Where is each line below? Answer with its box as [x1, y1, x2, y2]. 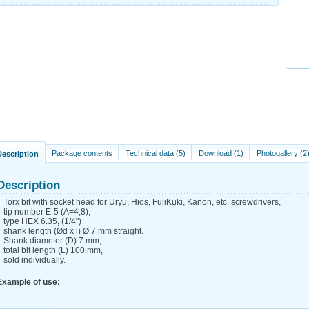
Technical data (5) [126, 149, 186, 157]
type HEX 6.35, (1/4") [3, 217, 81, 226]
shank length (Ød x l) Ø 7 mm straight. [3, 226, 143, 236]
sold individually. [3, 255, 66, 265]
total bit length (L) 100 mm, [3, 246, 103, 255]
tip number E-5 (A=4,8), [3, 207, 90, 217]
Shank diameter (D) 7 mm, [3, 236, 101, 246]
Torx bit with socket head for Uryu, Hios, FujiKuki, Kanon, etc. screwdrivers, [3, 197, 281, 207]
